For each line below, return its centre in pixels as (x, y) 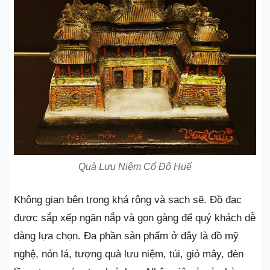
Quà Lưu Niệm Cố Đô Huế (135, 167)
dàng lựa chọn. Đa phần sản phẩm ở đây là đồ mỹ (126, 236)
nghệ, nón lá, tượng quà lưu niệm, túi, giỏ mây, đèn (129, 254)
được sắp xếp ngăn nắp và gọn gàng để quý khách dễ (135, 218)
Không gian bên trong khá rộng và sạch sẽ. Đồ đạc (128, 200)
